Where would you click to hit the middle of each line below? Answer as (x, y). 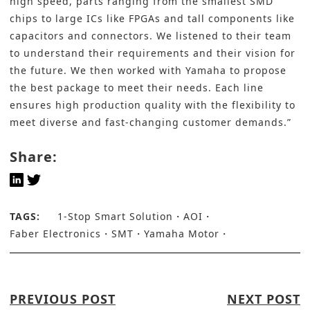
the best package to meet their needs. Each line (137, 88)
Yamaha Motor (182, 234)
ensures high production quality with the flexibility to (153, 105)
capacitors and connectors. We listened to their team (151, 36)
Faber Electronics (55, 234)
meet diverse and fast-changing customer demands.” (151, 122)
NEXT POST (264, 299)
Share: (34, 157)
